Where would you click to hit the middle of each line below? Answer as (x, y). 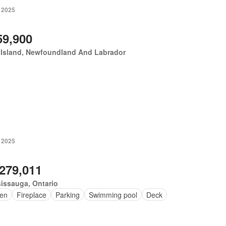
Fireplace (32, 194)
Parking (68, 194)
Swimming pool (113, 194)
